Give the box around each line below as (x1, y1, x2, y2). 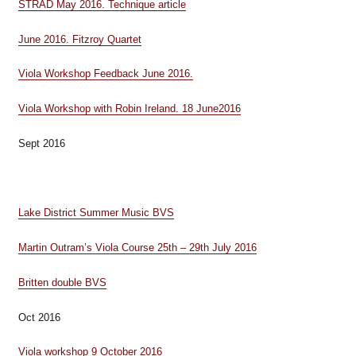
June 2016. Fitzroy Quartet (17, 33, 141, 45)
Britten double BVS (17, 276, 106, 288)
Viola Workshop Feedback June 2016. (17, 68, 193, 80)
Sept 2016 (17, 137, 65, 149)
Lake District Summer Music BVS (17, 207, 174, 219)
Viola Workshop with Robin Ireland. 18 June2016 (17, 103, 241, 114)
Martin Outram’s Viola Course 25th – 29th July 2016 (17, 242, 257, 253)
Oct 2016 (17, 311, 60, 323)
